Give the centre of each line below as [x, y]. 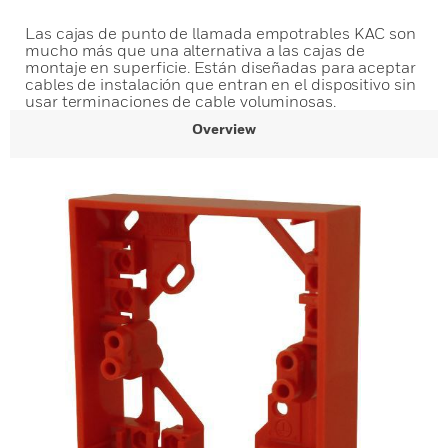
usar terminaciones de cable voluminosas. [180, 101]
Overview [224, 128]
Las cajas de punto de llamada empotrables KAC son [221, 33]
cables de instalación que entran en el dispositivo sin [220, 84]
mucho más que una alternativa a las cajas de [195, 50]
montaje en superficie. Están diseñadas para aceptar [220, 67]
